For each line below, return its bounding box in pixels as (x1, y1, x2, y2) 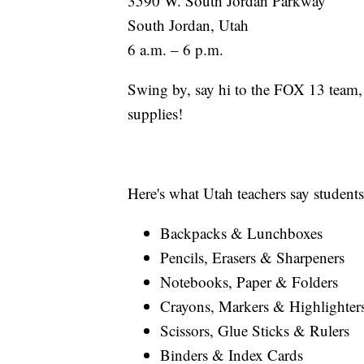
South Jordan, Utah (128, 14, 249, 35)
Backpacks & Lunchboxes (160, 222, 323, 243)
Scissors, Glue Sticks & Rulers (160, 319, 349, 340)
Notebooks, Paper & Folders (160, 271, 338, 292)
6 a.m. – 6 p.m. (128, 38, 223, 59)
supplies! (128, 102, 183, 123)
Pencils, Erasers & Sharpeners (160, 246, 344, 267)
